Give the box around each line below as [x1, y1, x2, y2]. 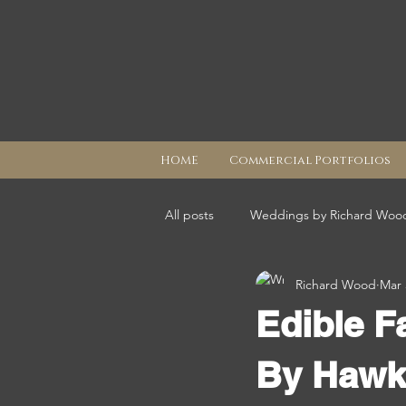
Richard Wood [295, 275, 376, 293]
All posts [165, 206, 214, 223]
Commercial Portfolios [228, 152, 391, 169]
